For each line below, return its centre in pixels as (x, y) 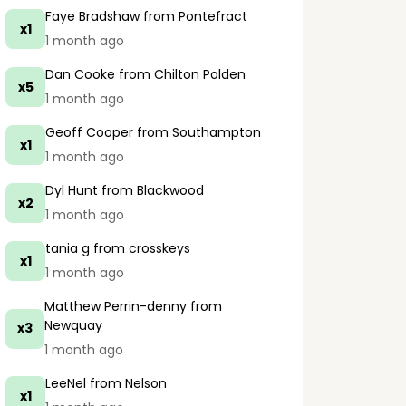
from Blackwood (151, 190)
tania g (68, 248)
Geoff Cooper (89, 132)
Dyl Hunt (72, 190)
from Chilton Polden (180, 74)
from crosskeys (140, 248)
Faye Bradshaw (92, 16)
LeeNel (66, 383)
